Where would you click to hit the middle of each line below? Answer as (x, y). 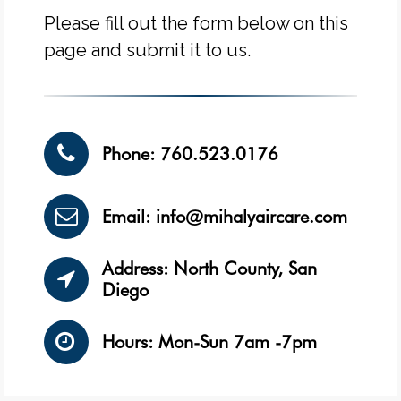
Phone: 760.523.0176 (190, 154)
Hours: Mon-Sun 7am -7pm (209, 341)
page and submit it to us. (147, 50)
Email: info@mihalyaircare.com (225, 216)
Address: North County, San (209, 268)
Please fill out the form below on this (196, 23)
